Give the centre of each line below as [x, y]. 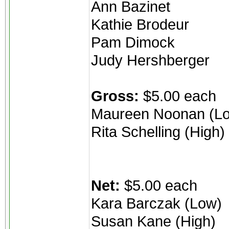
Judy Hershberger [150, 60]
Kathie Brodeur [140, 24]
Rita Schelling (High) [158, 132]
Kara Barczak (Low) [156, 203]
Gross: [115, 96]
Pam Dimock [133, 42]
